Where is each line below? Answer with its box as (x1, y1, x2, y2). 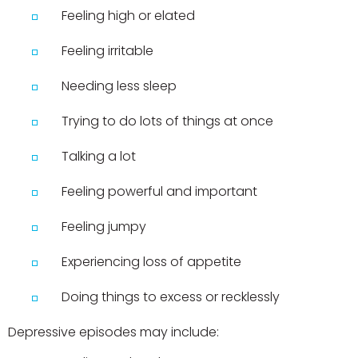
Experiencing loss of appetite (62, 252, 242, 271)
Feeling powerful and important (62, 181, 258, 201)
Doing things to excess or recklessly (62, 287, 280, 306)
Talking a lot (62, 146, 137, 165)
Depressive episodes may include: (8, 322, 220, 341)
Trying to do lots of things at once (62, 111, 274, 130)
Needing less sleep (62, 76, 177, 95)
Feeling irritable (62, 41, 154, 60)
